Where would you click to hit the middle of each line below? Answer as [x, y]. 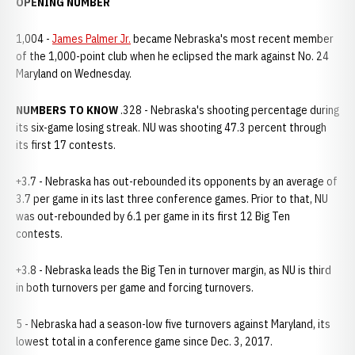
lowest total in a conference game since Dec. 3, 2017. [145, 342]
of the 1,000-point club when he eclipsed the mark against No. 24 [172, 56]
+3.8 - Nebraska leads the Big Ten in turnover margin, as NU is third [174, 270]
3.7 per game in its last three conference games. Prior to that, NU [172, 199]
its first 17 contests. [67, 145]
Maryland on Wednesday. [75, 74]
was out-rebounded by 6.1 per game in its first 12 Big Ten [153, 216]
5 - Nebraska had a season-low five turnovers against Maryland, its [173, 324]
